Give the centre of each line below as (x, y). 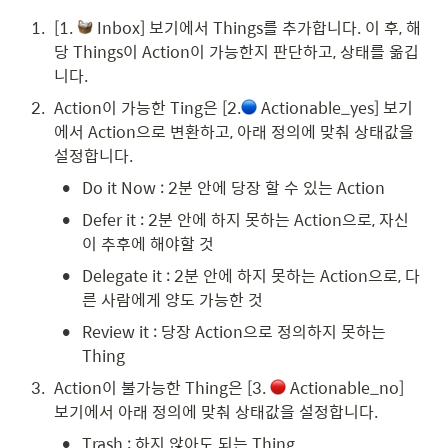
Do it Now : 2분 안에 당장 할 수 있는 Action (233, 187)
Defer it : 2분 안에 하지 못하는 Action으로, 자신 (245, 219)
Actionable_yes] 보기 (335, 107)
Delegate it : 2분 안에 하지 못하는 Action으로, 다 (251, 275)
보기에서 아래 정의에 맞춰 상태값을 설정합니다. (216, 411)
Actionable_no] (345, 387)
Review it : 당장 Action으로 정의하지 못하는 (234, 331)
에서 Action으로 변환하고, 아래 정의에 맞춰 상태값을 (234, 131)
